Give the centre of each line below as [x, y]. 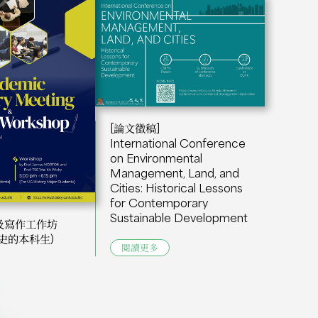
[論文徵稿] [135, 128]
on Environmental [157, 158]
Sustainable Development [179, 217]
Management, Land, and [175, 172]
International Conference [178, 143]
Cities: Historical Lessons [177, 187]
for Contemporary [159, 202]
